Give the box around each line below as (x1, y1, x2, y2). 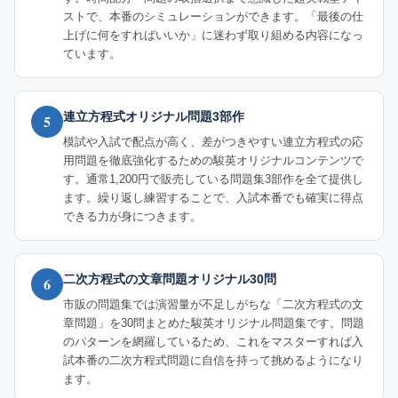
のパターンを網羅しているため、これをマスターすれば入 (63, 335, 363, 349)
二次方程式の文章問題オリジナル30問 (63, 272, 276, 287)
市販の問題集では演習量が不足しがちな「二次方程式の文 (63, 298, 363, 312)
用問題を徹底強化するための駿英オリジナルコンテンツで (63, 154, 363, 168)
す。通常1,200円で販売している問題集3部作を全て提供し (63, 172, 363, 187)
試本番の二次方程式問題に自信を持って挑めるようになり (63, 354, 363, 368)
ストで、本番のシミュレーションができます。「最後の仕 (63, 10, 363, 24)
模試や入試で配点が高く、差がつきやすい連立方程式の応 (63, 135, 363, 149)
